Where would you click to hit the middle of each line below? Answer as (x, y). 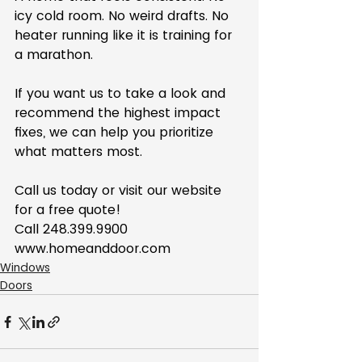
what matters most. (78, 152)
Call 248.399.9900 (71, 229)
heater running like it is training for (125, 35)
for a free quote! (67, 210)
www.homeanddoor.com (93, 248)
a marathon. (54, 55)
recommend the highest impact (120, 113)
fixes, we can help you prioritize (116, 132)
